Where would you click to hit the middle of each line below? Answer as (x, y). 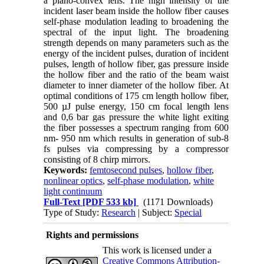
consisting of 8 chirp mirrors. (98, 159)
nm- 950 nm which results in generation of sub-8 (136, 138)
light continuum (73, 191)
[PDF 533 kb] (108, 202)
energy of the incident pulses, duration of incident (136, 53)
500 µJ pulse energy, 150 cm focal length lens (136, 106)
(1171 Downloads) (178, 202)
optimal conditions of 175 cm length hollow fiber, (136, 95)
